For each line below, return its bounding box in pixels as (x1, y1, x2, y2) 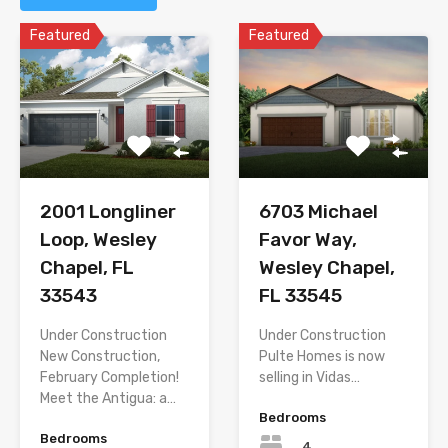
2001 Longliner (40, 199, 176, 223)
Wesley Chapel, (259, 255, 395, 279)
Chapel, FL (40, 255, 134, 279)
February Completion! (40, 368, 179, 386)
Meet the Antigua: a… (40, 389, 176, 407)
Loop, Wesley (40, 227, 157, 251)
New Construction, (40, 347, 160, 365)
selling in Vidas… (259, 368, 360, 386)
